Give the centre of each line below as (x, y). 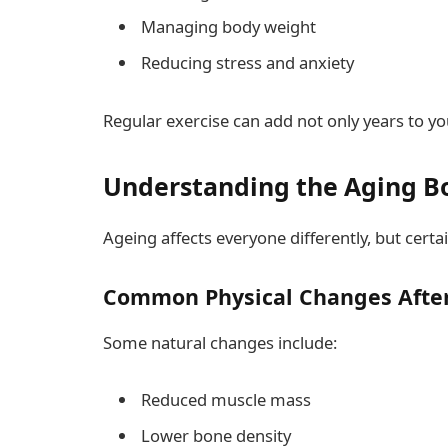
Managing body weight (228, 27)
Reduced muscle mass (226, 400)
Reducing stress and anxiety (247, 62)
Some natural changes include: (220, 342)
